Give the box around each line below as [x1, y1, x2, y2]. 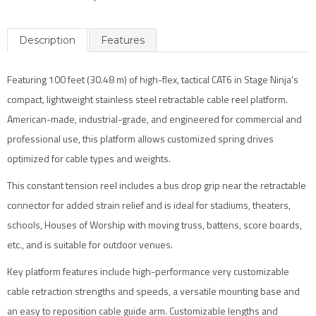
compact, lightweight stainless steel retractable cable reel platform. [7, 92, 288, 107]
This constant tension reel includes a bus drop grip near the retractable [7, 178, 306, 193]
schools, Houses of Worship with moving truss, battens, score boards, [7, 217, 302, 232]
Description [19, 34, 75, 47]
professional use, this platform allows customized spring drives [7, 131, 274, 146]
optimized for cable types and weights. [7, 151, 171, 166]
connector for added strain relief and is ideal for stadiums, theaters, [7, 197, 291, 212]
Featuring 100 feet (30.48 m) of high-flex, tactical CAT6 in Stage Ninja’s [7, 72, 298, 87]
